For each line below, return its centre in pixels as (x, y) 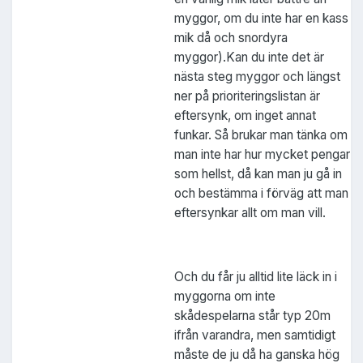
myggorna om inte (225, 297)
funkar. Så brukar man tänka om (261, 135)
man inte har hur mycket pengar (262, 155)
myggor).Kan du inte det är (249, 58)
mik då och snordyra (231, 38)
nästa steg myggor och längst (257, 77)
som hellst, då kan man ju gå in (258, 174)
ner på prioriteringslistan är (247, 96)
